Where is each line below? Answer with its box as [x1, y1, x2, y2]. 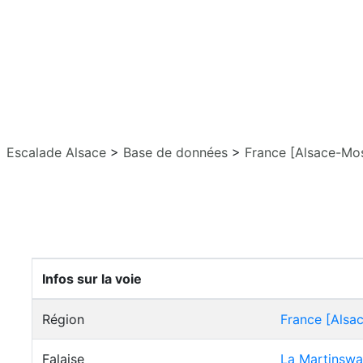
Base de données [123, 144, 228, 160]
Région [42, 311, 84, 327]
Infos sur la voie [42, 271, 142, 287]
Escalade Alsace [6, 144, 106, 160]
